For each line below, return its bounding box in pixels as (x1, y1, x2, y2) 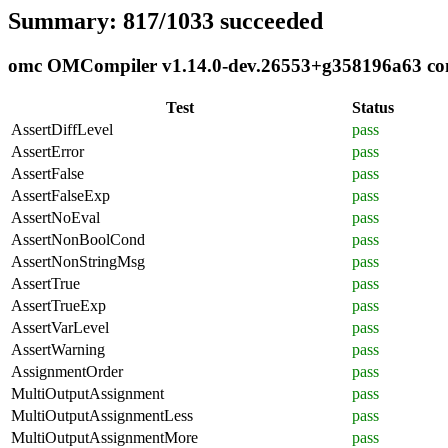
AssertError (11, 142, 84, 160)
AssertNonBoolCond (11, 230, 145, 248)
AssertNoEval (11, 208, 100, 226)
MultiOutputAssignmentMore (11, 428, 198, 446)
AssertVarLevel (11, 318, 109, 336)
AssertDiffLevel (11, 120, 113, 138)
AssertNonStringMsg (11, 252, 145, 270)
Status (352, 98, 394, 116)
